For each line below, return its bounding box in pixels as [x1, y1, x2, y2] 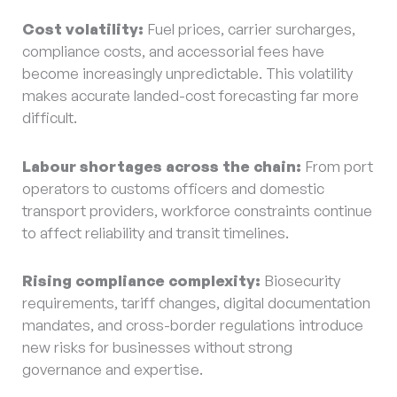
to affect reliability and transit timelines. [22, 222, 292, 242]
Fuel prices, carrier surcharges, [147, 19, 355, 38]
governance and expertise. [22, 360, 206, 379]
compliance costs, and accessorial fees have [22, 41, 324, 60]
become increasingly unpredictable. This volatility [22, 63, 353, 82]
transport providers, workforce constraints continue [22, 200, 372, 220]
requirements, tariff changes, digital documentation [22, 293, 370, 313]
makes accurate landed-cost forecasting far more [22, 85, 359, 105]
